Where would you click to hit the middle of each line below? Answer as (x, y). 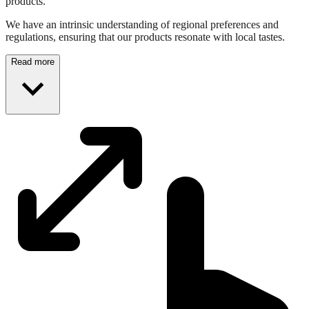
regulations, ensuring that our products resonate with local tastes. (145, 37)
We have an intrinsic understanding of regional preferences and (142, 24)
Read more (33, 61)
